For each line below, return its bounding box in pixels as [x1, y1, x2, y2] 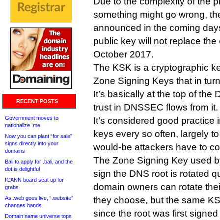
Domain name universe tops [5, 213, 72, 219]
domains [5, 148, 25, 154]
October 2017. [93, 49, 154, 59]
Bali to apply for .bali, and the [5, 159, 73, 165]
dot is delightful [5, 166, 40, 172]
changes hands [5, 202, 42, 208]
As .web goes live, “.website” [5, 195, 73, 201]
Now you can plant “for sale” [5, 133, 72, 139]
